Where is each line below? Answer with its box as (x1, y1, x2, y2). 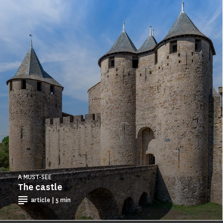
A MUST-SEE (18, 173, 52, 182)
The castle (18, 181, 62, 194)
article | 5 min (31, 196, 71, 205)
